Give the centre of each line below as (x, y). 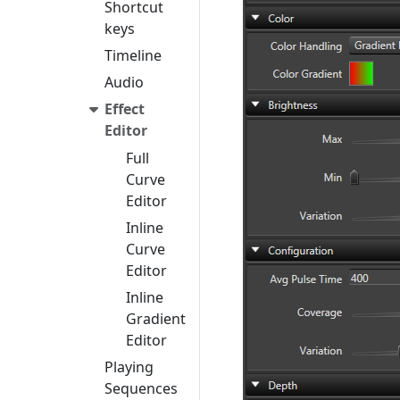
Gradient (156, 319)
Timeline (133, 55)
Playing (129, 367)
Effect (125, 108)
